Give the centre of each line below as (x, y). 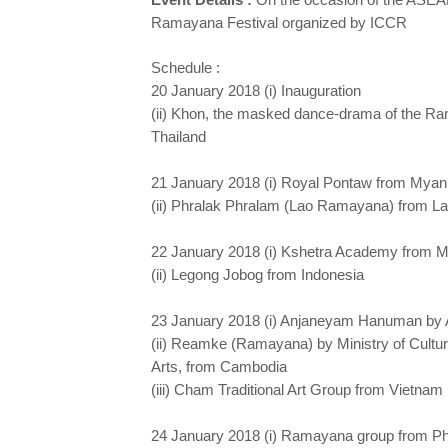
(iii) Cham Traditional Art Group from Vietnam (296, 389)
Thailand (178, 136)
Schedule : (187, 67)
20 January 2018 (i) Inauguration (255, 90)
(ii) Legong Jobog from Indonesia (257, 274)
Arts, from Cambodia (220, 366)
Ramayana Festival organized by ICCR (278, 22)
